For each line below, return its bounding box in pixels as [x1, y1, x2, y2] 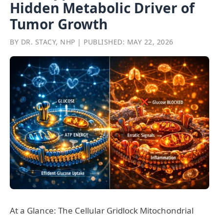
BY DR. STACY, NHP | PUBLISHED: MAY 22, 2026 [10, 37, 174, 47]
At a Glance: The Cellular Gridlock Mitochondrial [10, 205, 194, 217]
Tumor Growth [10, 15, 108, 34]
